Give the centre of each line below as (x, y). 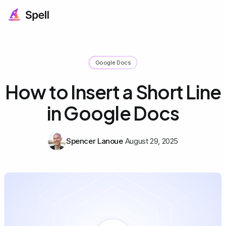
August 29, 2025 (152, 141)
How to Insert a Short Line (113, 92)
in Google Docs (113, 113)
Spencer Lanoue (94, 141)
